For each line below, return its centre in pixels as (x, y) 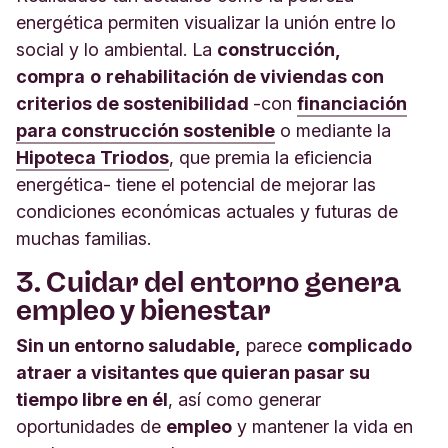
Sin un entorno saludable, (128, 345)
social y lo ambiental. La (116, 49)
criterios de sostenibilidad (134, 103)
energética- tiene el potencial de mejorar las (196, 184)
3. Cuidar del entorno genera (208, 281)
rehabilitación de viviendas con (245, 76)
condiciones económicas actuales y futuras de (207, 211)
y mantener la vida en (322, 426)
